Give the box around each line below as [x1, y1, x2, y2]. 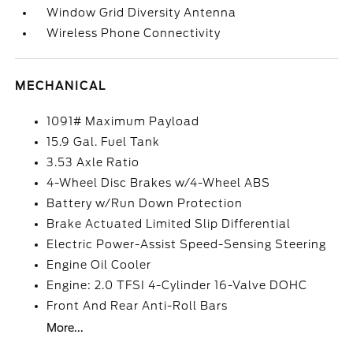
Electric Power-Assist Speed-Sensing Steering [46, 238, 327, 251]
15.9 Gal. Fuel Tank [46, 136, 161, 148]
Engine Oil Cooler [46, 258, 152, 271]
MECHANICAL [15, 80, 107, 92]
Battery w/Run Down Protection [46, 197, 243, 210]
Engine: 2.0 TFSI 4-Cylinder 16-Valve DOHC [46, 279, 308, 292]
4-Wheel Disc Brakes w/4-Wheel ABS [46, 176, 271, 189]
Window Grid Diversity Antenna [46, 6, 237, 19]
